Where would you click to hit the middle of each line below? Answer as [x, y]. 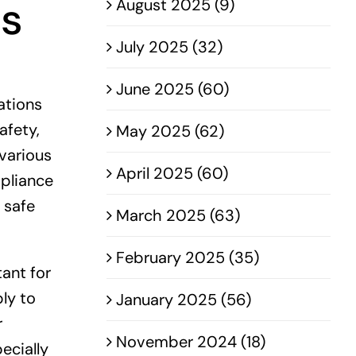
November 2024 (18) [191, 342]
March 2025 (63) [178, 216]
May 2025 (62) [170, 132]
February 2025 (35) [188, 258]
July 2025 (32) [170, 47]
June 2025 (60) [173, 89]
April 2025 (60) [172, 174]
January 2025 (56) [184, 300]
